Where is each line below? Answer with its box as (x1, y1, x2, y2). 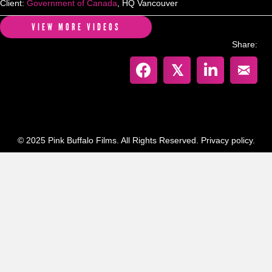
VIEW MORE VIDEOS (32, 21, 120, 33)
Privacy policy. (200, 135, 255, 145)
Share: (232, 39, 257, 49)
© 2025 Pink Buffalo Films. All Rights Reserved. (17, 135, 201, 145)
